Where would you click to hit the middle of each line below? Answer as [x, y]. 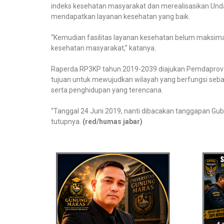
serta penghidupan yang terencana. [107, 90]
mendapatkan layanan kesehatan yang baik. [120, 17]
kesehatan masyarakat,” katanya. [103, 48]
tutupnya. [67, 122]
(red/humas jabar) [112, 122]
